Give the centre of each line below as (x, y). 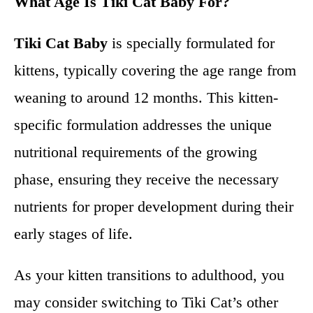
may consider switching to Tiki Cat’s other (146, 302)
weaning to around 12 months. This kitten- (146, 97)
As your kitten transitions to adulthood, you (149, 275)
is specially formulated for (191, 43)
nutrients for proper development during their (154, 206)
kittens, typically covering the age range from (155, 70)
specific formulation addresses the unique (143, 125)
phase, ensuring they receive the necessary (146, 179)
